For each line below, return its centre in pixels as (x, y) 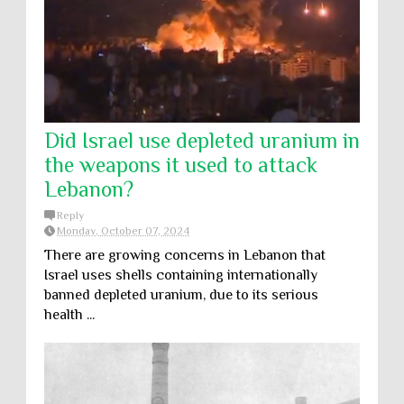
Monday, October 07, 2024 (123, 231)
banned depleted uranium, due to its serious (181, 295)
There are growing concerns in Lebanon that (185, 255)
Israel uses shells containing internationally (181, 275)
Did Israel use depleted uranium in (202, 140)
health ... (69, 315)
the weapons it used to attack (181, 165)
